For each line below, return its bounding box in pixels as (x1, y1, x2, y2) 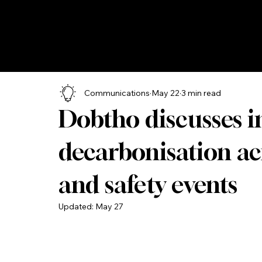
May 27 (95, 201, 123, 212)
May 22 (151, 87, 180, 98)
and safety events (58, 170, 237, 199)
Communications (84, 87, 150, 98)
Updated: (58, 201, 95, 212)
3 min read (181, 87, 221, 98)
